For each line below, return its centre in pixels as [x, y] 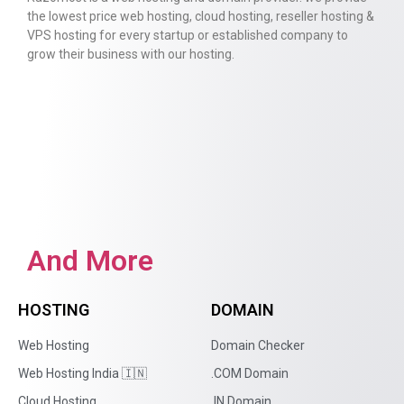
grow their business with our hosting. [131, 54]
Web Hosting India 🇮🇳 [83, 374]
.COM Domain [250, 374]
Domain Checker [258, 346]
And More [90, 261]
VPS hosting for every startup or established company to [188, 35]
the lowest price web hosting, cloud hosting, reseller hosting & [201, 16]
